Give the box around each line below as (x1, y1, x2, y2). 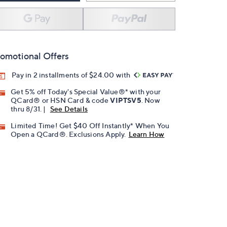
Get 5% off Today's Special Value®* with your (11, 87, 161, 96)
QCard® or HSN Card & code (11, 96, 110, 105)
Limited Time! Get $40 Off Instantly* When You (11, 121, 170, 130)
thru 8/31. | (11, 104, 48, 113)
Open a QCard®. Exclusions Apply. (11, 130, 126, 139)
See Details (50, 104, 88, 113)
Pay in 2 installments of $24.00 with (12, 70, 132, 79)
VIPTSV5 (110, 96, 141, 105)
